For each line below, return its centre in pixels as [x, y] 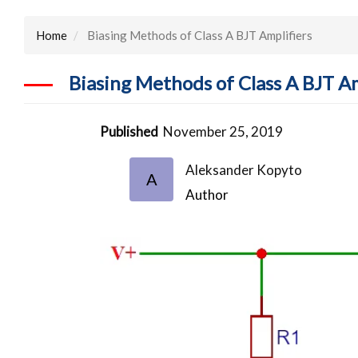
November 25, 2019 [223, 131]
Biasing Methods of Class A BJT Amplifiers [199, 35]
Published [129, 131]
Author [207, 194]
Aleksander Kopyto [244, 169]
